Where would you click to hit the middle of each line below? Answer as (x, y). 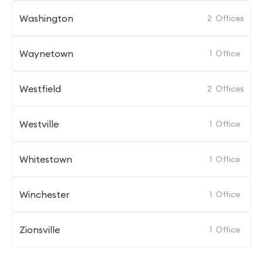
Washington (46, 18)
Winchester (44, 194)
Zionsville (40, 230)
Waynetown (46, 53)
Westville (39, 124)
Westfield (40, 89)
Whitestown (46, 159)
